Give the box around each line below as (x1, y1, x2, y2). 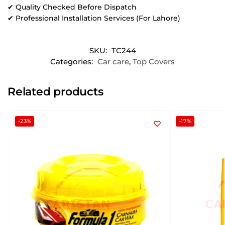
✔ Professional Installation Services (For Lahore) (8, 13, 180, 23)
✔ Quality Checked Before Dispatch (8, 2, 137, 12)
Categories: (50, 57, 95, 67)
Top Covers (133, 57, 175, 67)
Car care (97, 57, 129, 67)
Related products (8, 85, 103, 99)
